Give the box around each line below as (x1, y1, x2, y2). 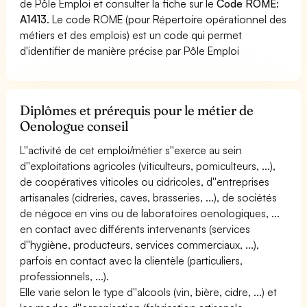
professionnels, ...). (20, 269, 110, 283)
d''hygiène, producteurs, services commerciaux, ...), (20, 237, 260, 251)
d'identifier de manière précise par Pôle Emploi (20, 43, 240, 58)
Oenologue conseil (20, 117, 129, 134)
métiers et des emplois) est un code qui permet (20, 27, 243, 42)
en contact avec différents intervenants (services (20, 221, 251, 236)
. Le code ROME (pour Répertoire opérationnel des (47, 12, 287, 26)
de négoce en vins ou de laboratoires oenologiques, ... (20, 206, 280, 220)
